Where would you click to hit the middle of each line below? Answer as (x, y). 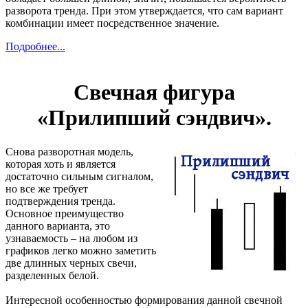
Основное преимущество (65, 213)
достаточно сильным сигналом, (79, 176)
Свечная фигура (154, 92)
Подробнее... (35, 46)
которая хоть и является (60, 164)
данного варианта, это (58, 225)
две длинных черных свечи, (71, 263)
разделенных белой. (52, 275)
